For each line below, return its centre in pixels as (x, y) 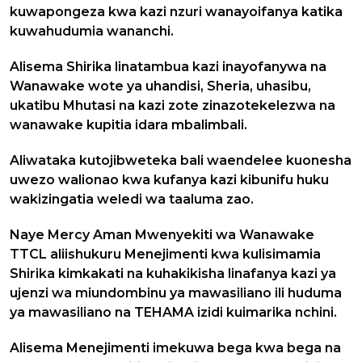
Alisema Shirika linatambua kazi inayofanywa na (168, 66)
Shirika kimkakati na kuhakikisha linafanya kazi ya (173, 273)
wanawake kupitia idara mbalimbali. (128, 124)
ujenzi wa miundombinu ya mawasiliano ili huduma (176, 293)
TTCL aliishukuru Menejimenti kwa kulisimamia (165, 254)
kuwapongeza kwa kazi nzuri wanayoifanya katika (176, 11)
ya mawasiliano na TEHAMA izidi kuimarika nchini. (173, 312)
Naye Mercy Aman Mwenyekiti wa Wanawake (162, 234)
